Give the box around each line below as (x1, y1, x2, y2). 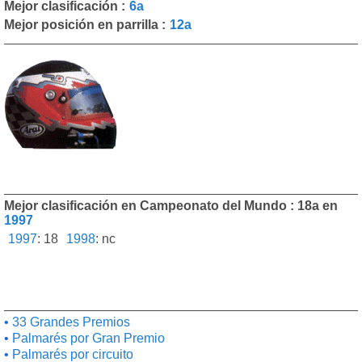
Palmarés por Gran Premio (9, 331, 165, 345)
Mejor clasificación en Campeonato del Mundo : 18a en (4, 199, 341, 213)
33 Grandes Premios (9, 315, 130, 329)
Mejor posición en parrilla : (4, 18, 166, 32)
